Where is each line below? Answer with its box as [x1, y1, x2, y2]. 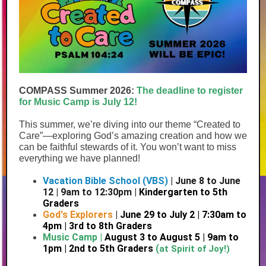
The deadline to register [137, 85, 243, 96]
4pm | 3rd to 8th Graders [43, 220, 152, 232]
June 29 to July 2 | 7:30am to [120, 209, 246, 220]
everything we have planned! [19, 153, 140, 163]
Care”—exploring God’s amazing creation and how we [19, 131, 247, 141]
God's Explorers [43, 209, 113, 220]
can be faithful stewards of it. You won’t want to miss [19, 142, 236, 152]
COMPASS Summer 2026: [19, 85, 137, 96]
